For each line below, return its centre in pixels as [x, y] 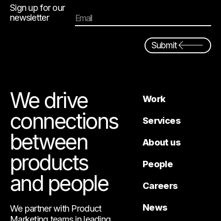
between [49, 141]
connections [64, 121]
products [49, 162]
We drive [49, 100]
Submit [164, 45]
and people [59, 183]
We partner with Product [56, 208]
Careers [160, 185]
